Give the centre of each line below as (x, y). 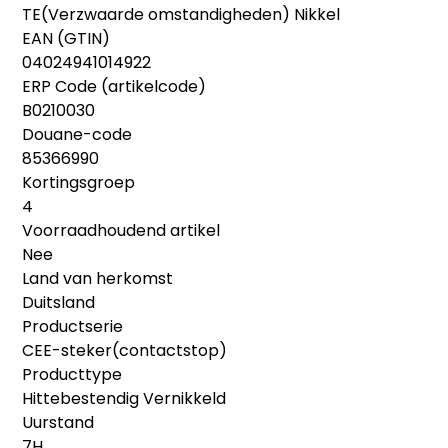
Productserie (73, 326)
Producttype (72, 374)
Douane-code (77, 134)
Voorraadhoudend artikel (121, 230)
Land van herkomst (98, 278)
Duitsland (59, 302)
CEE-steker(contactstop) (125, 350)
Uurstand (58, 422)
